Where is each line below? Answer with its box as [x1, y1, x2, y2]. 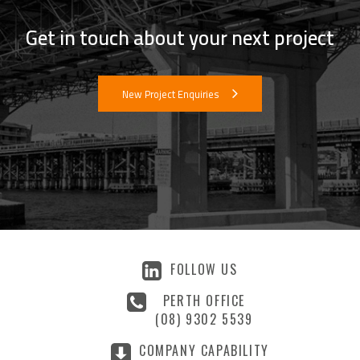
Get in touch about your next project [26, 18, 334, 56]
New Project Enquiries [122, 84, 219, 104]
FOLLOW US [170, 259, 238, 279]
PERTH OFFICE [162, 290, 246, 310]
